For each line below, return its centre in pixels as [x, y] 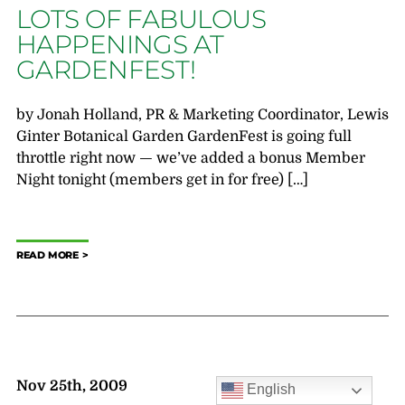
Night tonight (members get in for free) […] [162, 180]
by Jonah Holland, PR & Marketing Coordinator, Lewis [202, 115]
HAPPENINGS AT [120, 45]
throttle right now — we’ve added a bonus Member [190, 159]
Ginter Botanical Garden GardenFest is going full [184, 137]
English [270, 390]
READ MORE [47, 256]
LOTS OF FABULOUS [141, 19]
